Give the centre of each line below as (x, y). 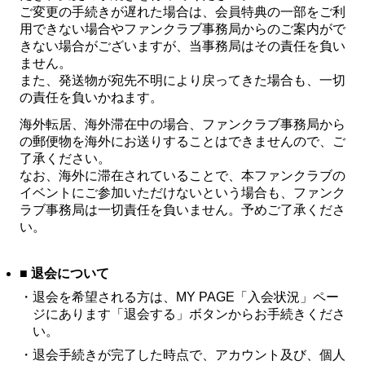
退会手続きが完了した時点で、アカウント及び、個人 (189, 355)
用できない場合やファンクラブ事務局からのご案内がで (182, 29)
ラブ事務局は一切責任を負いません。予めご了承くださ (182, 210)
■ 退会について (64, 273)
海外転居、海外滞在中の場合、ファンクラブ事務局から (182, 124)
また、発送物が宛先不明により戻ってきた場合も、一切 (182, 80)
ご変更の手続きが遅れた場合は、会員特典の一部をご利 (182, 12)
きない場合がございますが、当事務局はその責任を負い (182, 46)
